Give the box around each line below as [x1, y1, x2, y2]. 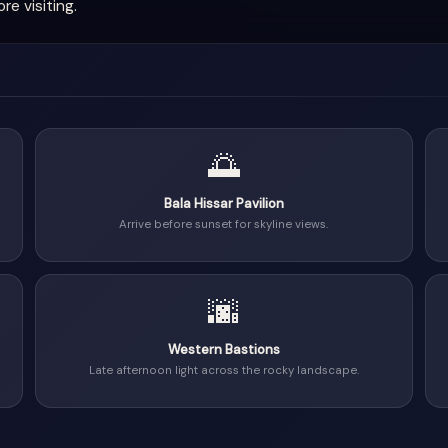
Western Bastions [167, 341, 280, 358]
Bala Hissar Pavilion [163, 195, 284, 212]
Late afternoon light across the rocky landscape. [88, 363, 359, 378]
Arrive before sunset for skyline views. [119, 217, 329, 232]
